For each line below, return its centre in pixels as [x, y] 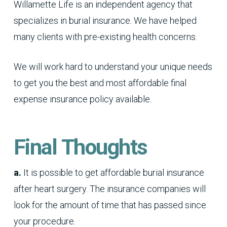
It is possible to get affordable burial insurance [112, 173]
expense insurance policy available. [82, 99]
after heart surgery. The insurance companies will [109, 189]
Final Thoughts [80, 147]
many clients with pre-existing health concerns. [105, 36]
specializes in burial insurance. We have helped [105, 20]
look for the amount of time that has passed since [110, 205]
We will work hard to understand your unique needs [113, 66]
